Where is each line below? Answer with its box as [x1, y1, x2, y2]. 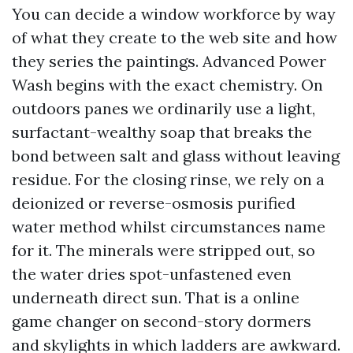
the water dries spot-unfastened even [12, 264, 292, 284]
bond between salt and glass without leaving [12, 146, 340, 165]
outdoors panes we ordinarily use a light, [12, 98, 315, 118]
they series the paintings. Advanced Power [12, 51, 326, 71]
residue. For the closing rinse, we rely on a [12, 169, 325, 189]
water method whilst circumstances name [12, 217, 325, 236]
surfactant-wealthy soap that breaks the [12, 122, 312, 142]
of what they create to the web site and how [12, 28, 337, 47]
